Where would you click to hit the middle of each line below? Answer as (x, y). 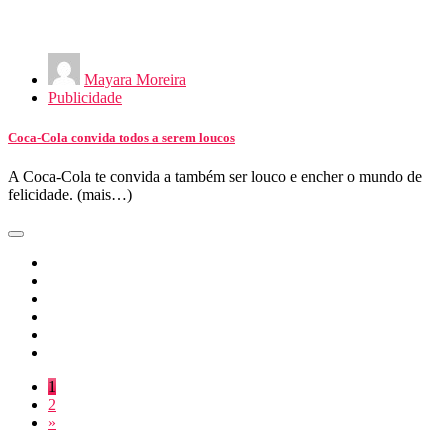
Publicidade (85, 98)
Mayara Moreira (135, 80)
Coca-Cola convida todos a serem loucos (121, 137)
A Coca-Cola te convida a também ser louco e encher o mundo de (215, 176)
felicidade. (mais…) (70, 194)
